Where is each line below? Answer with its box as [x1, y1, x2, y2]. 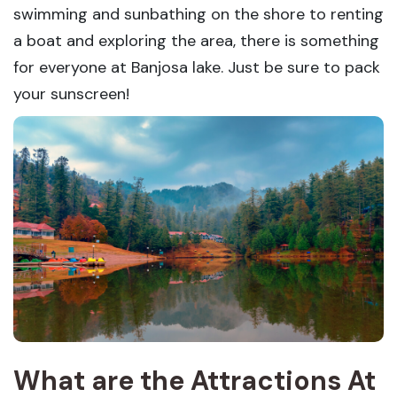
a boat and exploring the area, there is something [13, 30, 379, 51]
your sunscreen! [13, 83, 129, 105]
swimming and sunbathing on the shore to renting [13, 4, 384, 25]
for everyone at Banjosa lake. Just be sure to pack [13, 57, 380, 78]
